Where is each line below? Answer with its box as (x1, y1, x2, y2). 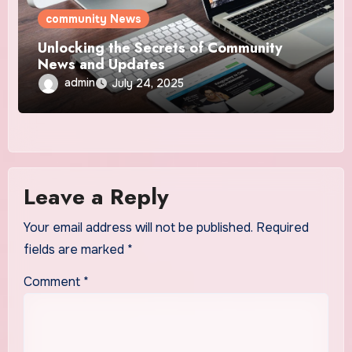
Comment (23, 273, 83, 290)
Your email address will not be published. (23, 218, 253, 236)
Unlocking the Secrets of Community (38, 37, 283, 58)
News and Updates (38, 53, 166, 75)
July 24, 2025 (112, 75, 185, 90)
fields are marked (23, 240, 127, 258)
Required (255, 218, 309, 236)
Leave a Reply (23, 181, 169, 214)
